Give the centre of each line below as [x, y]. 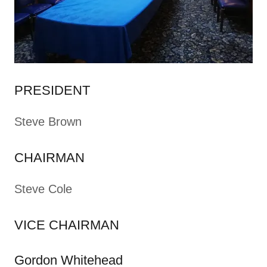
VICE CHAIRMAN [67, 225]
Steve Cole [43, 189]
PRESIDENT [52, 90]
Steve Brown [48, 122]
